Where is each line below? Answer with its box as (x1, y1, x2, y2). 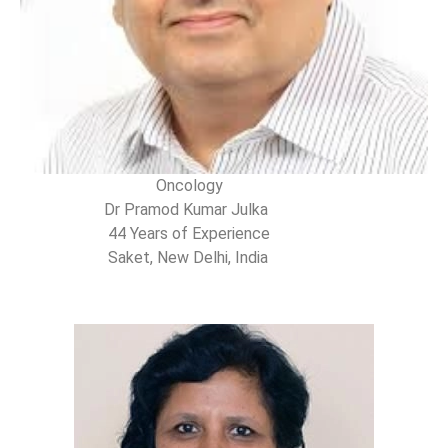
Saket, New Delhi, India (20, 247, 272, 267)
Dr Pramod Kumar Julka (20, 199, 272, 219)
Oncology (20, 175, 223, 195)
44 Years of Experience (20, 223, 274, 243)
